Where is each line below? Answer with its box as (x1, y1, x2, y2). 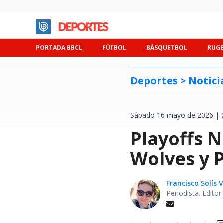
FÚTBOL (102, 43, 126, 52)
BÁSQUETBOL (146, 43, 187, 52)
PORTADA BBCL (36, 43, 82, 52)
